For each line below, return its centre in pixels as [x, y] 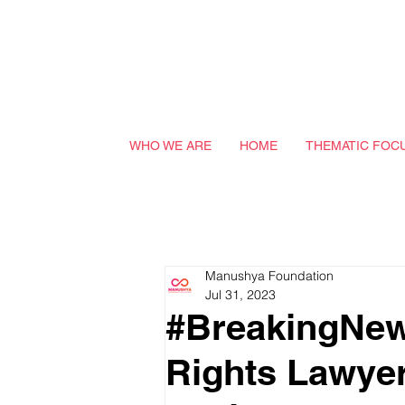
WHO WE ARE [170, 146]
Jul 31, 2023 [240, 295]
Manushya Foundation [269, 276]
